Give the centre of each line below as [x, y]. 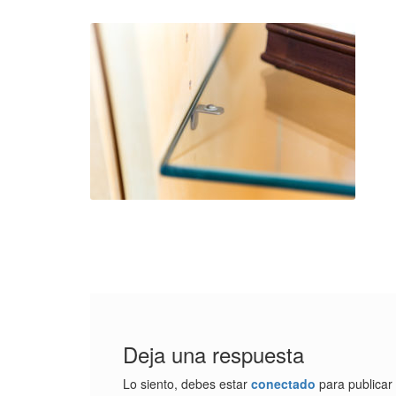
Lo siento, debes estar [187, 384]
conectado [283, 384]
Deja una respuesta [213, 354]
